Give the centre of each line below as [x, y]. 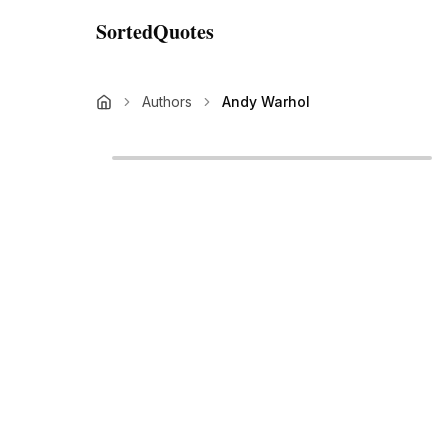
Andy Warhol [266, 101]
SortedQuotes [155, 31]
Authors [167, 101]
